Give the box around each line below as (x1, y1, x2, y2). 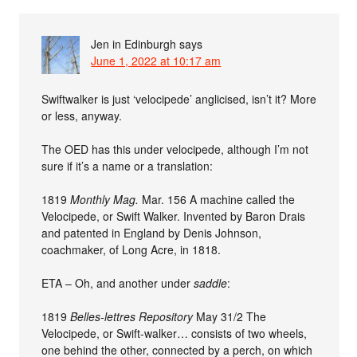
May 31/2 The (193, 308, 267, 324)
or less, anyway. (41, 107, 123, 124)
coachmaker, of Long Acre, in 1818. (41, 241, 222, 257)
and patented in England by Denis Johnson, (41, 224, 262, 241)
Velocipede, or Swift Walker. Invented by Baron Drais (41, 207, 306, 224)
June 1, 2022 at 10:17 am (91, 52, 222, 69)
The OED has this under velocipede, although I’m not (41, 140, 309, 157)
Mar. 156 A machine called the (139, 190, 296, 207)
